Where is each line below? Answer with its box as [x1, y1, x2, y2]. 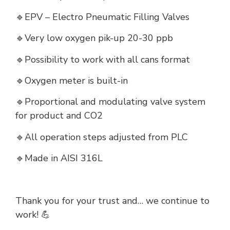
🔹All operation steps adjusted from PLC [15, 130, 188, 143]
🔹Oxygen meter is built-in [15, 74, 128, 87]
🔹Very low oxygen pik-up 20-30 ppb [15, 32, 173, 45]
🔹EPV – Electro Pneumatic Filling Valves [15, 10, 189, 23]
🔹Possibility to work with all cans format [15, 53, 190, 66]
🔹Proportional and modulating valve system [15, 95, 205, 108]
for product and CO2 [15, 109, 103, 122]
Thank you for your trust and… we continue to [15, 195, 209, 207]
